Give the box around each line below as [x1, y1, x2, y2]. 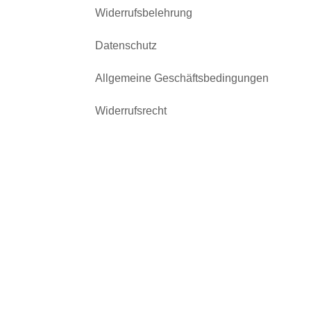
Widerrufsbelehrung [95, 7, 192, 19]
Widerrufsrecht [95, 105, 167, 117]
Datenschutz [95, 40, 157, 51]
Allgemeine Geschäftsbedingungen [95, 72, 269, 84]
